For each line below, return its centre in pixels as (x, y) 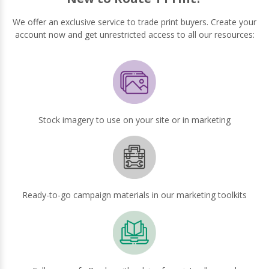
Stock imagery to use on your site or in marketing (134, 119)
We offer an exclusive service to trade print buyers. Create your (134, 22)
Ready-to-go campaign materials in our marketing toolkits (134, 195)
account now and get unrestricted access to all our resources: (134, 35)
